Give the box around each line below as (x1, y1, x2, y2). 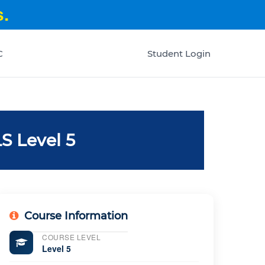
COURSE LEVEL (42, 232, 101, 242)
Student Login (147, 47, 211, 59)
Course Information (24, 209, 128, 222)
